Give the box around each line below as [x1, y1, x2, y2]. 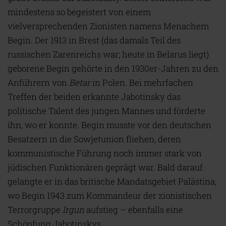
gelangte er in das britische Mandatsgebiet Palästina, [8, 176, 216, 188]
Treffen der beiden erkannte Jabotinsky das [8, 91, 181, 103]
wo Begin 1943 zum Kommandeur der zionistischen [8, 190, 212, 202]
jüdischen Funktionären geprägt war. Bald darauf [8, 161, 203, 174]
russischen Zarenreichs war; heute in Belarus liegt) [8, 48, 209, 61]
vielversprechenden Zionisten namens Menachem [8, 20, 209, 32]
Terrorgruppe [8, 204, 63, 216]
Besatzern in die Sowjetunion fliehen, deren [8, 133, 181, 145]
